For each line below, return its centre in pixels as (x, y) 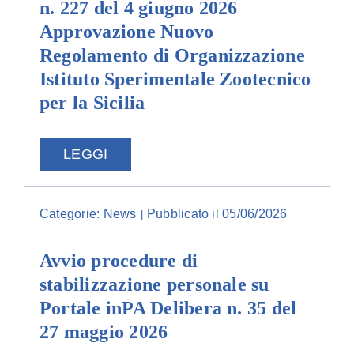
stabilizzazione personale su (154, 284)
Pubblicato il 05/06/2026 (217, 214)
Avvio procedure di (119, 261)
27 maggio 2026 (104, 332)
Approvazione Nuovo (126, 32)
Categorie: (71, 214)
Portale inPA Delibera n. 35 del (168, 308)
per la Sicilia (92, 103)
